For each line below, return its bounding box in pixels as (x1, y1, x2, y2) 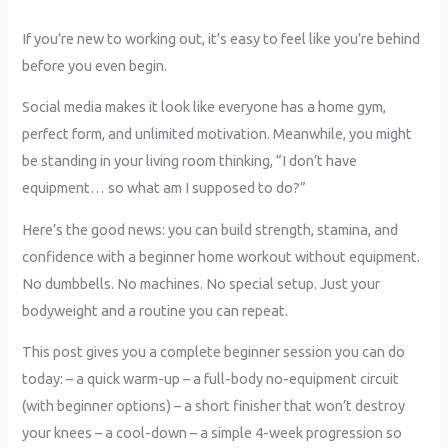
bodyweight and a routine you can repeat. (22, 301, 289, 319)
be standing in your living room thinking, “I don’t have (22, 152, 358, 170)
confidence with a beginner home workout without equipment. (22, 247, 421, 265)
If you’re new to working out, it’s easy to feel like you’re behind (22, 29, 421, 47)
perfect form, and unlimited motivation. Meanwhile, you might (22, 125, 413, 143)
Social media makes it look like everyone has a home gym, (22, 98, 387, 116)
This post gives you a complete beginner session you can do (22, 343, 406, 361)
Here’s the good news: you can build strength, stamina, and (22, 220, 399, 238)
